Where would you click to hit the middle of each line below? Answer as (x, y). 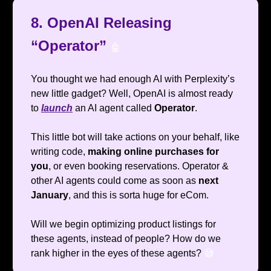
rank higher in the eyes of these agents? (117, 253)
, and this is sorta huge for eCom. (139, 195)
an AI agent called (113, 108)
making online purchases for (153, 152)
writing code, (59, 152)
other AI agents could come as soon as (115, 181)
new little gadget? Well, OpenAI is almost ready (132, 94)
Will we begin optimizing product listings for (123, 224)
